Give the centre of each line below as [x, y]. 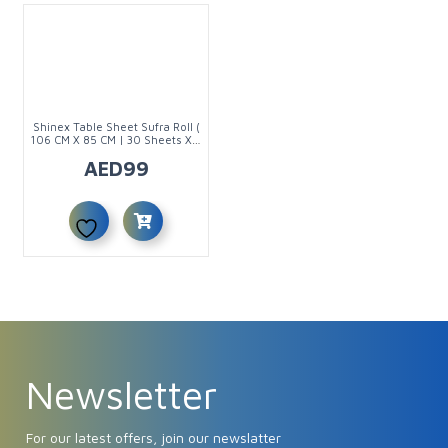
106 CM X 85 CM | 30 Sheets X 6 [116, 140]
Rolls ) [116, 153]
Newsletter [122, 394]
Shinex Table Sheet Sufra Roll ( [116, 127]
